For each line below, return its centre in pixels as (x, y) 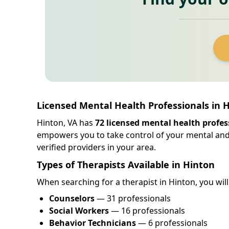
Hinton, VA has (66, 122)
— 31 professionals (133, 198)
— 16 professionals (147, 210)
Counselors (72, 198)
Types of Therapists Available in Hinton (126, 164)
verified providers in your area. (96, 147)
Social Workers (79, 210)
